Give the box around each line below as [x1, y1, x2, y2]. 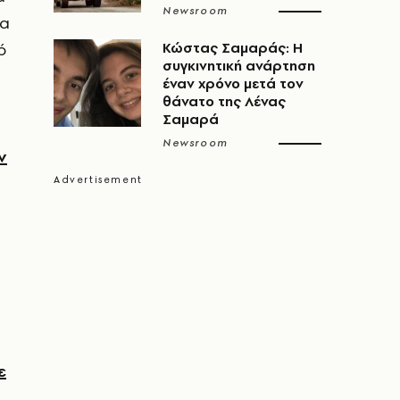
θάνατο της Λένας [162, 92, 286, 111]
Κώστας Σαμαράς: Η [162, 38, 303, 57]
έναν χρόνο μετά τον [162, 74, 304, 93]
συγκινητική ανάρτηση [162, 56, 315, 75]
